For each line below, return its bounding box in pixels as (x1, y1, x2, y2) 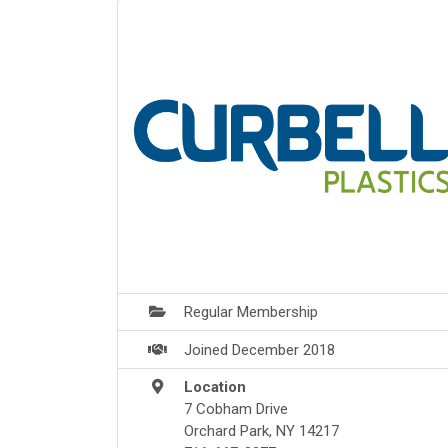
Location (184, 377, 246, 396)
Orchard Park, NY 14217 (184, 421, 339, 440)
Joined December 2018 (184, 340, 335, 359)
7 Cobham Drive (184, 399, 288, 418)
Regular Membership (184, 303, 318, 322)
